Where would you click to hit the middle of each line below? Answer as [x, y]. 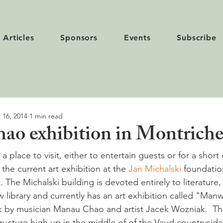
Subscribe [197, 38]
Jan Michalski [155, 169]
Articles [19, 38]
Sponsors [79, 38]
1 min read [46, 116]
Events [137, 38]
